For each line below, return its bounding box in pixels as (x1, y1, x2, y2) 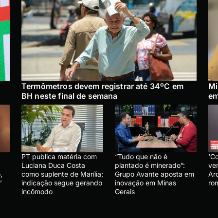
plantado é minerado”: (115, 161, 185, 170)
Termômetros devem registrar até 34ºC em (21, 81, 183, 91)
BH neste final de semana (21, 91, 118, 101)
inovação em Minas (115, 179, 176, 187)
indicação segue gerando (21, 179, 102, 187)
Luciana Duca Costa (21, 161, 85, 170)
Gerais (115, 187, 135, 196)
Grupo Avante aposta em (115, 170, 194, 179)
